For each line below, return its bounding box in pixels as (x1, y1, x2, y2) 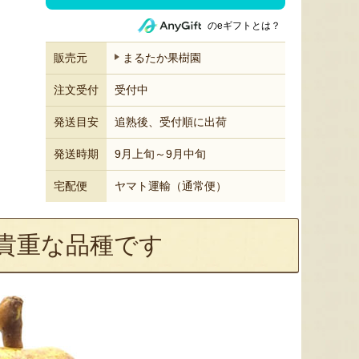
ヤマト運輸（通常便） (115, 179, 227, 192)
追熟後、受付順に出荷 (115, 115, 227, 128)
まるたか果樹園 (123, 51, 201, 64)
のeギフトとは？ (208, 19, 280, 31)
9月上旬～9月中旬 (115, 147, 206, 160)
